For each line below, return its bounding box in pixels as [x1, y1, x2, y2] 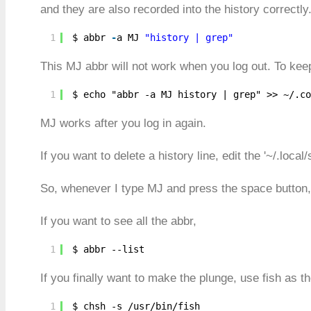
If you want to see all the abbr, [40, 214, 196, 228]
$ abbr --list [72, 243, 144, 255]
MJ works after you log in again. [40, 116, 206, 130]
